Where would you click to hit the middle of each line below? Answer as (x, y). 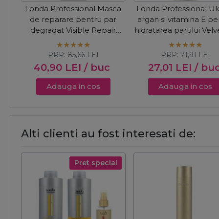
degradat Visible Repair (73, 30)
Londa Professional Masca (73, 8)
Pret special (96, 163)
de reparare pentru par (73, 19)
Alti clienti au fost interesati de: (108, 133)
